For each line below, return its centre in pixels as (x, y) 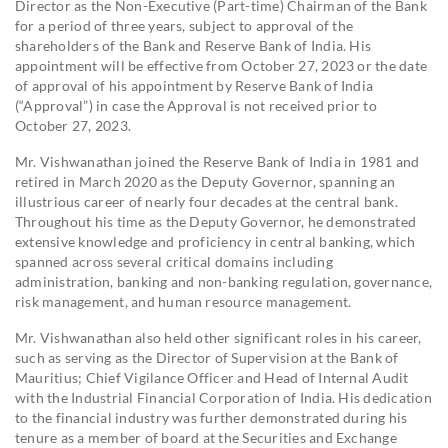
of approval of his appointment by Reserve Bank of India (194, 85)
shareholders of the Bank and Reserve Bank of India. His (193, 45)
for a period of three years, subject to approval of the (184, 25)
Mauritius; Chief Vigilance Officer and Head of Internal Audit (212, 377)
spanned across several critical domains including (174, 261)
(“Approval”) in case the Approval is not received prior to (196, 105)
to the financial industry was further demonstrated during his (211, 417)
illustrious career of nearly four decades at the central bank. (206, 201)
